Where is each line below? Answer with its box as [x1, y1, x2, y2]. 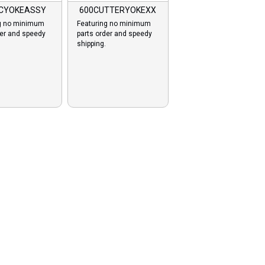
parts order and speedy [76, 30, 152, 38]
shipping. [76, 40, 106, 48]
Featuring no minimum [76, 20, 151, 28]
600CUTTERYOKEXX [79, 5, 156, 15]
